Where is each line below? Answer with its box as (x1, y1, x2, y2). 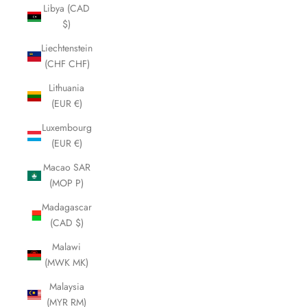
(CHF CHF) (44, 57, 90, 71)
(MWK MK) (45, 256, 88, 269)
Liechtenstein (41, 41, 93, 55)
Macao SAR (42, 160, 90, 174)
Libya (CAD (43, 1, 90, 15)
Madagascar (41, 200, 92, 214)
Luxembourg (41, 121, 92, 134)
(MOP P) (49, 176, 84, 190)
